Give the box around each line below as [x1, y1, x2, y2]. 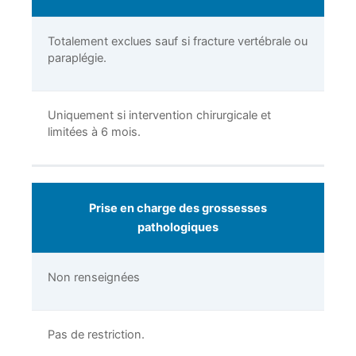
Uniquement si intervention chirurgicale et [48, 108, 271, 123]
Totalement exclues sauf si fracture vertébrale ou [48, 34, 308, 49]
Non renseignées [48, 270, 140, 285]
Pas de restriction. [48, 327, 145, 342]
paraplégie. [48, 51, 106, 66]
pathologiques [137, 220, 219, 235]
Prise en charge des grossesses [89, 201, 267, 216]
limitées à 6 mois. [48, 125, 141, 140]
